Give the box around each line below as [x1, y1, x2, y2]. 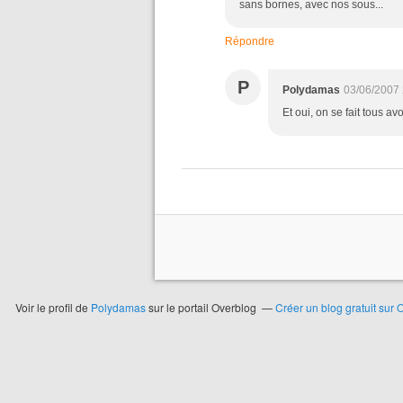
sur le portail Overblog [145, 300, 256, 315]
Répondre [225, 35, 274, 48]
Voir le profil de [14, 300, 91, 315]
